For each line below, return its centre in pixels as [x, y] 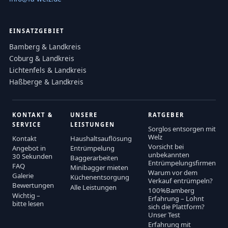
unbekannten [169, 154]
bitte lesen [28, 203]
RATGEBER [166, 115]
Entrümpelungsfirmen [182, 163]
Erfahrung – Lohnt [176, 199]
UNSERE [84, 115]
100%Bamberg [171, 191]
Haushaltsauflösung [101, 138]
